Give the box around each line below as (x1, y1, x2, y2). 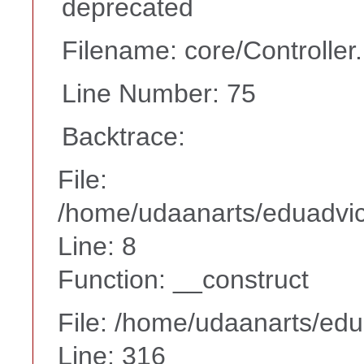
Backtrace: (62, 121, 185, 151)
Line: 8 (58, 231, 136, 261)
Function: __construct (58, 264, 309, 294)
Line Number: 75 (62, 78, 256, 108)
